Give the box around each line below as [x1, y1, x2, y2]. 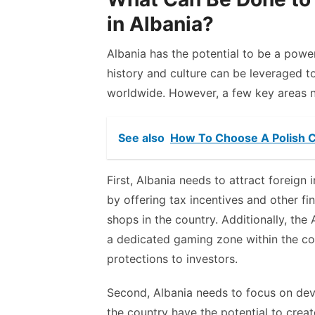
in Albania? [107, 12, 214, 36]
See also [118, 131, 165, 145]
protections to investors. [107, 252, 238, 266]
